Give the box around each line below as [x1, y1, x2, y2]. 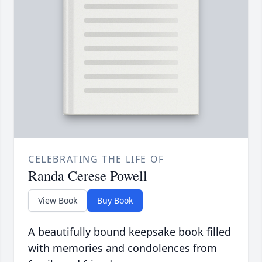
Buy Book [97, 195, 133, 206]
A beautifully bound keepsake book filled [28, 225, 231, 239]
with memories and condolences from [28, 241, 217, 256]
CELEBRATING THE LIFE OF [28, 153, 164, 166]
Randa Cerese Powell [28, 166, 147, 185]
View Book [38, 195, 77, 206]
